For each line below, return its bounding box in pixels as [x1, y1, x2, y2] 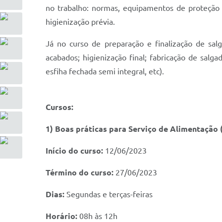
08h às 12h [79, 212, 117, 221]
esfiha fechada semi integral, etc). [46, 67, 166, 76]
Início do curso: [46, 146, 105, 155]
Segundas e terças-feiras [66, 190, 153, 199]
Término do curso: [46, 168, 115, 177]
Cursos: [46, 103, 73, 111]
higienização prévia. [46, 17, 115, 26]
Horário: [46, 212, 79, 221]
